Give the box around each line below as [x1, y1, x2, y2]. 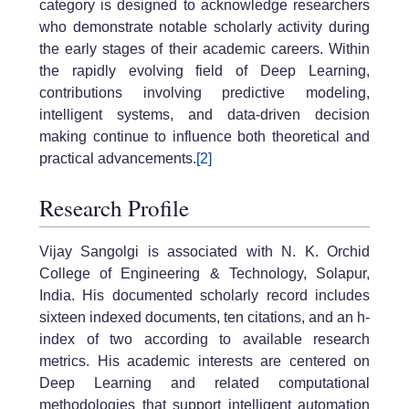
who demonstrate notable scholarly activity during [39, 18, 370, 35]
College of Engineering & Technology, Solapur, [39, 266, 370, 282]
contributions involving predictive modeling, [39, 84, 370, 100]
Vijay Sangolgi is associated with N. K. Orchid [39, 244, 370, 260]
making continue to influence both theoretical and [39, 128, 370, 144]
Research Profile [39, 192, 189, 223]
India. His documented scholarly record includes [39, 288, 370, 304]
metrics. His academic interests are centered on [39, 353, 370, 370]
